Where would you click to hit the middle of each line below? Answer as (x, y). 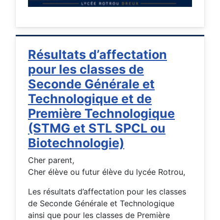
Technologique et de (90, 99)
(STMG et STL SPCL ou (97, 128)
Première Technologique (101, 114)
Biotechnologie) (76, 143)
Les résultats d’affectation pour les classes (107, 192)
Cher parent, (51, 160)
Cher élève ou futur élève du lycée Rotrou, (107, 172)
